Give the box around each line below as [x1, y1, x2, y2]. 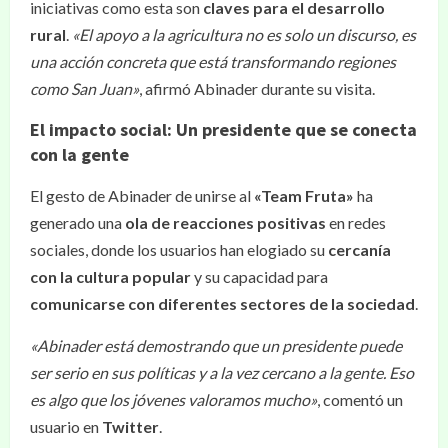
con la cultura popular [30, 267, 191, 286]
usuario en [30, 417, 102, 436]
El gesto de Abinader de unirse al [30, 186, 254, 205]
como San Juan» [30, 79, 139, 98]
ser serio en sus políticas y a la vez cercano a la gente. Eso [30, 363, 414, 382]
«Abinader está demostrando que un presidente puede [30, 336, 402, 355]
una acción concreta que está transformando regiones [30, 52, 396, 71]
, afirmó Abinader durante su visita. [139, 79, 375, 98]
